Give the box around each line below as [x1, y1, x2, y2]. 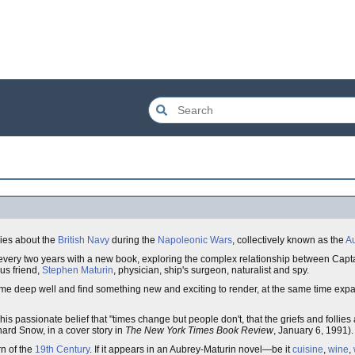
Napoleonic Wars [158, 235, 232, 246]
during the [109, 235, 158, 246]
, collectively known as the [232, 235, 345, 246]
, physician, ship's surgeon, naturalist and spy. [113, 265, 309, 276]
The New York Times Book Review [125, 325, 273, 336]
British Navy [58, 235, 109, 246]
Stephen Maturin [42, 265, 113, 276]
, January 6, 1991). [273, 325, 353, 336]
